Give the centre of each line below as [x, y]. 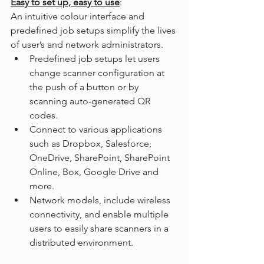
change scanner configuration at [98, 73]
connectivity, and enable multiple [100, 214]
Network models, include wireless [101, 200]
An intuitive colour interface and [79, 16]
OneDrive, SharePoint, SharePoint [101, 158]
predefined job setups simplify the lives [94, 30]
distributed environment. [81, 242]
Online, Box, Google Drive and [95, 172]
